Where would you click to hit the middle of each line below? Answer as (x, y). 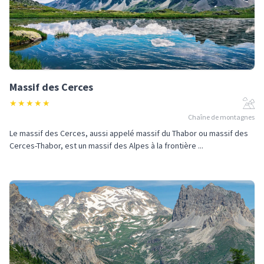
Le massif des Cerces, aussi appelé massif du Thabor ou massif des (129, 133)
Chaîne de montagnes (221, 117)
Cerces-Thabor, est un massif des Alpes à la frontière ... (106, 146)
